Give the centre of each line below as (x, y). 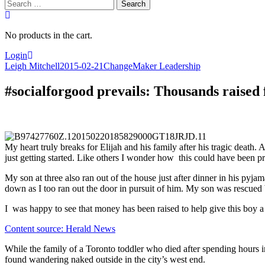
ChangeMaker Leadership (152, 66)
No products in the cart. (49, 35)
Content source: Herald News (60, 228)
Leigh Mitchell (32, 66)
